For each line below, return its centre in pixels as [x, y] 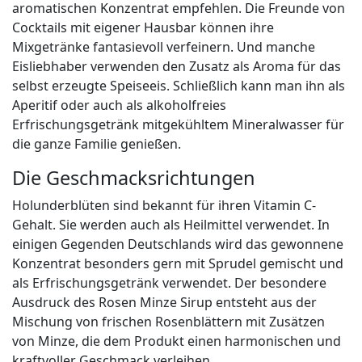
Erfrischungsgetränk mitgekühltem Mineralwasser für [178, 125]
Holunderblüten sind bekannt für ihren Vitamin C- [164, 206]
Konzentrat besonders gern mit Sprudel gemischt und [178, 264]
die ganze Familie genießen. [97, 144]
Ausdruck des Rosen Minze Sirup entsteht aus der [164, 303]
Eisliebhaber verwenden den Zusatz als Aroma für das [177, 67]
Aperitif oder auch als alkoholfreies [119, 105]
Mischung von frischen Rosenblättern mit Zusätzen [168, 322]
